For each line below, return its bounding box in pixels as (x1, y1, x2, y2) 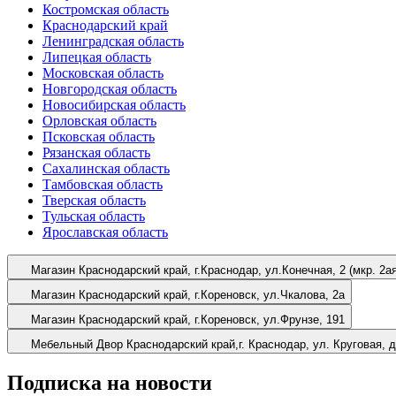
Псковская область (42, 128, 155, 144)
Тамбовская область (42, 176, 163, 192)
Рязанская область (42, 144, 150, 160)
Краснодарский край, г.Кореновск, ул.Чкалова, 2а (79, 287, 345, 301)
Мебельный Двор (31, 337, 123, 351)
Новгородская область (42, 80, 177, 96)
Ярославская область (42, 224, 168, 240)
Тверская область (42, 192, 146, 208)
